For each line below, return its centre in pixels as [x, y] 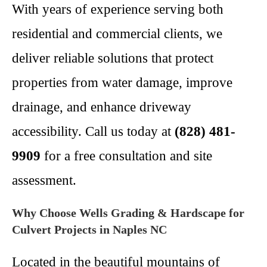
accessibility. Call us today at [93, 131]
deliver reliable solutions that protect [113, 58]
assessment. [44, 180]
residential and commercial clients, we [117, 34]
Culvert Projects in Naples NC [89, 229]
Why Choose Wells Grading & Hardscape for [128, 213]
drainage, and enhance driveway [102, 107]
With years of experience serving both [118, 9]
